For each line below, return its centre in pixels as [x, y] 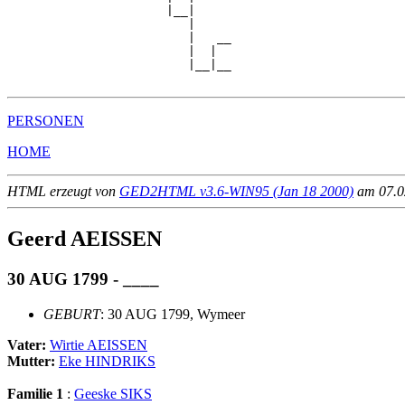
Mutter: [33, 361]
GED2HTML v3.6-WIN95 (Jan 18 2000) [236, 192]
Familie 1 [35, 393]
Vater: [28, 344]
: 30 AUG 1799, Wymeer [173, 314]
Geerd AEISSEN [85, 239]
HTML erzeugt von [63, 192]
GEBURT [72, 314]
